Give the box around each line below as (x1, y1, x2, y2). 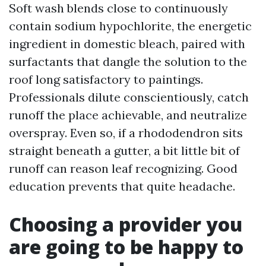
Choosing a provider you (9, 211, 242, 237)
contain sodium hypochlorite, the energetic (9, 18, 252, 33)
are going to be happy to (9, 234, 243, 259)
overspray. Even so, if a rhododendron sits (9, 125, 243, 140)
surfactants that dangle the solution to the (9, 54, 247, 69)
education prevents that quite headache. (9, 179, 235, 194)
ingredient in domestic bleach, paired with (9, 36, 245, 51)
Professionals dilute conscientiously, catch (9, 90, 249, 104)
